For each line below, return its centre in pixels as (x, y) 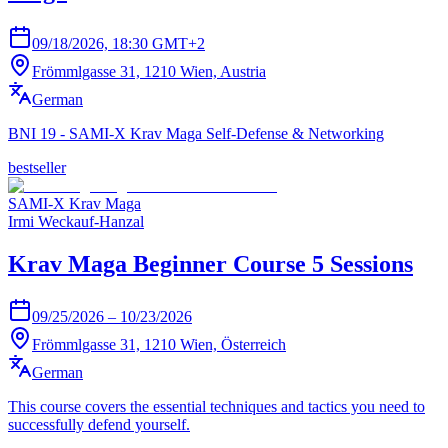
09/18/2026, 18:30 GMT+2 (118, 44)
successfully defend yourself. (99, 425)
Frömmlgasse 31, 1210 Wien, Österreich (159, 345)
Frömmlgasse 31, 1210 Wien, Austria (149, 72)
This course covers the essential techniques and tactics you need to (216, 407)
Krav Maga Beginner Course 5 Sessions (210, 264)
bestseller (37, 168)
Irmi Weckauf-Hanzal (76, 222)
